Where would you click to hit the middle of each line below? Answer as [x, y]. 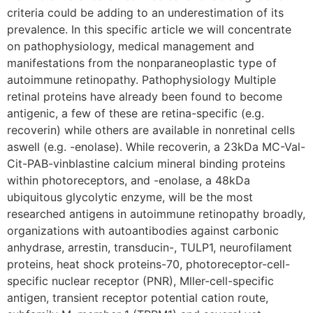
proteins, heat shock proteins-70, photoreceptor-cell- [148, 264]
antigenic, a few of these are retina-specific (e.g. [136, 114]
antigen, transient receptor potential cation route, [138, 298]
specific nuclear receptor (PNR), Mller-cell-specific [140, 281]
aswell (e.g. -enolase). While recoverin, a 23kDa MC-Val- [156, 147]
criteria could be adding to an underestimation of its [145, 13]
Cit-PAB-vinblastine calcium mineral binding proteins [146, 164]
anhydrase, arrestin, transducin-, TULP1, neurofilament [150, 248]
